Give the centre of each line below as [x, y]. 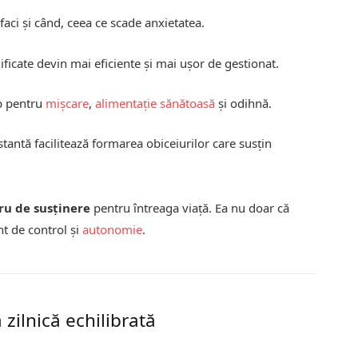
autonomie [113, 229]
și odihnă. [244, 103]
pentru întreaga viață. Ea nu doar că [190, 207]
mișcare [68, 103]
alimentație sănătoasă [155, 103]
